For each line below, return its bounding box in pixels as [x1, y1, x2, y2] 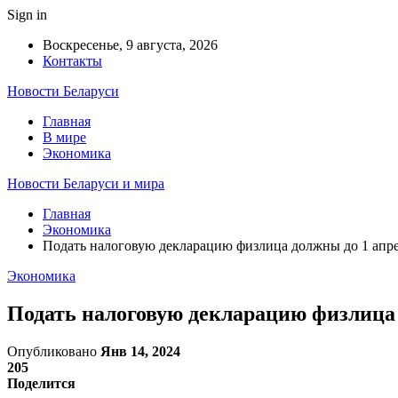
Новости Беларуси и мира [7, 176, 164, 191]
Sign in [7, 7, 47, 22]
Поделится [7, 375, 76, 391]
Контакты [43, 53, 102, 68]
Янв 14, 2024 [100, 343, 180, 359]
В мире [43, 130, 86, 145]
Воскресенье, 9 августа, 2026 [43, 37, 218, 52]
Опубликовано [7, 343, 100, 359]
